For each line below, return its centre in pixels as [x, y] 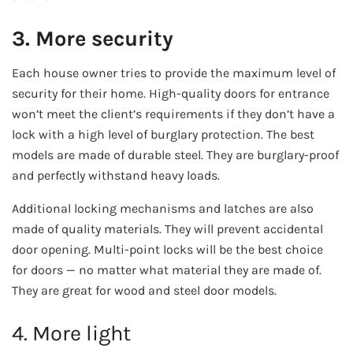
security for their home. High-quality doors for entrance [171, 94]
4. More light [71, 333]
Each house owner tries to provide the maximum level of [174, 73]
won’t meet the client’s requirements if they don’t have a [173, 114]
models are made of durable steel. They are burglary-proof [175, 155]
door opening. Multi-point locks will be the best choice [167, 250]
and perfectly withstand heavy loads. [116, 176]
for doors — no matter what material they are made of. [167, 270]
